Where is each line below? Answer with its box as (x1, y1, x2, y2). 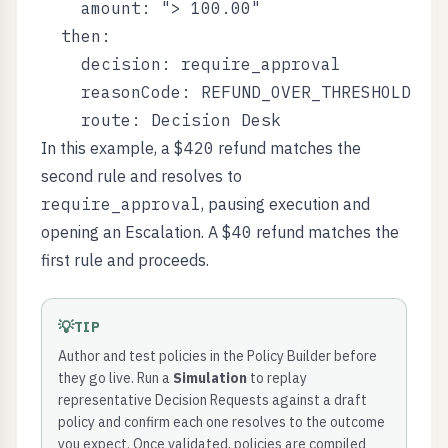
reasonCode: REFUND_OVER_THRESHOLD (41, 82, 411, 102)
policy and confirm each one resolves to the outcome (58, 413, 385, 431)
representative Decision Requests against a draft (58, 391, 367, 409)
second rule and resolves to (41, 166, 242, 186)
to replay (247, 369, 307, 387)
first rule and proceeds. (41, 250, 209, 270)
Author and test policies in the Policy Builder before (58, 347, 377, 365)
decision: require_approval (41, 54, 341, 74)
